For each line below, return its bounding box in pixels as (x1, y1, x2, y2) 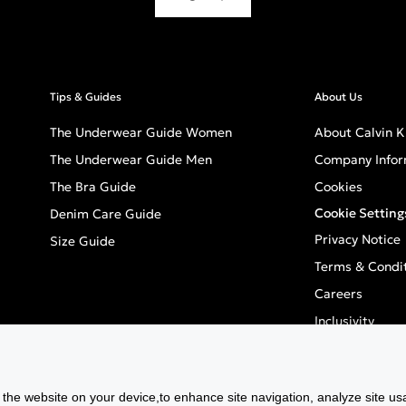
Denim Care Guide (50, 206, 161, 222)
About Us (314, 90, 362, 103)
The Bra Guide (50, 179, 136, 195)
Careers (314, 285, 362, 302)
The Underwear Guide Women (50, 124, 232, 140)
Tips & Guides (50, 90, 121, 103)
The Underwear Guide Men (50, 151, 212, 168)
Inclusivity (314, 313, 374, 329)
